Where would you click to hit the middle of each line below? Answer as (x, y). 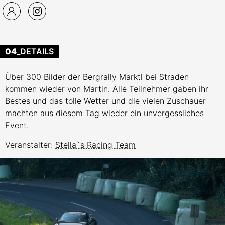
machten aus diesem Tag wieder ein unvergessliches (104, 113)
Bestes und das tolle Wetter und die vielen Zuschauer (105, 101)
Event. (17, 125)
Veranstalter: (30, 145)
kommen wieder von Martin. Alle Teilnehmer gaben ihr (107, 89)
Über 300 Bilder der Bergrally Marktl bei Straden (97, 77)
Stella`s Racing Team (95, 145)
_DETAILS (35, 51)
